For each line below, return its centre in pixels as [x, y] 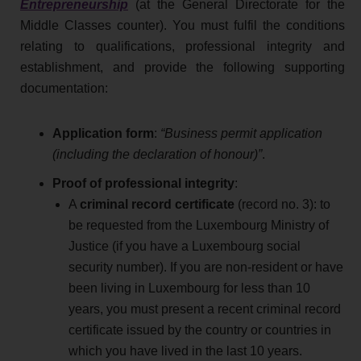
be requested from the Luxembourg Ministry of [199, 225]
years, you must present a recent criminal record [205, 309]
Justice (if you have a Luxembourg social [185, 246]
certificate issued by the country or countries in [200, 330]
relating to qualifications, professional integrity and [183, 46]
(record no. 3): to [282, 204]
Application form [103, 133]
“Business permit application [241, 133]
